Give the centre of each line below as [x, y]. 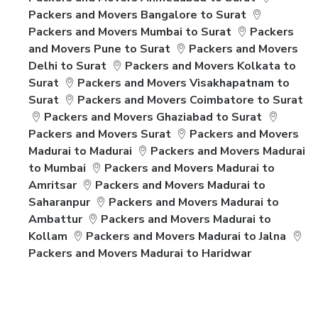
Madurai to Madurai [80, 151]
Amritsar [53, 185]
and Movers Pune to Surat [99, 49]
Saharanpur [59, 202]
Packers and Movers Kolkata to [211, 66]
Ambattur [55, 219]
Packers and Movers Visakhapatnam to [184, 83]
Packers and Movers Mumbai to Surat [130, 32]
